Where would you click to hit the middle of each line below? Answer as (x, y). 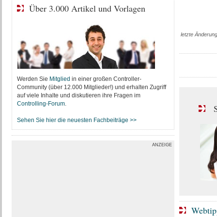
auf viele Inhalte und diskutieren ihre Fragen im (78, 95)
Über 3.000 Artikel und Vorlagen (87, 8)
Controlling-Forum (41, 104)
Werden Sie (33, 79)
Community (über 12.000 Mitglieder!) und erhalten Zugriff (91, 87)
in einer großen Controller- (106, 79)
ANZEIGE (162, 145)
